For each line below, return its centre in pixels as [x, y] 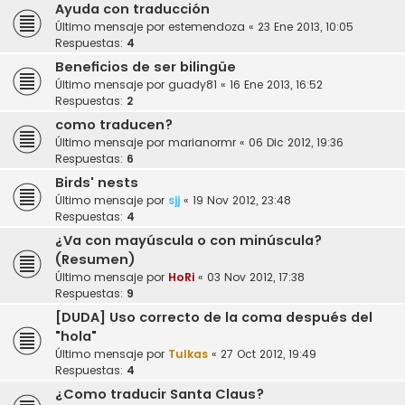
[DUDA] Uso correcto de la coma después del [214, 318]
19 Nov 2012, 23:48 [242, 201]
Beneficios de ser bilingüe [146, 67]
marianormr [202, 143]
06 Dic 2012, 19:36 [296, 143]
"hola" [76, 337]
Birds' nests [97, 183]
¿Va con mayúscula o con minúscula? [188, 241]
